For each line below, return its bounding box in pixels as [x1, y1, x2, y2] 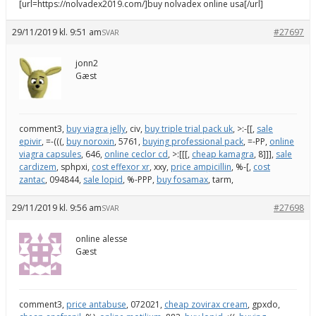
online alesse [75, 232, 128, 245]
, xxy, [150, 160, 171, 173]
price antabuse [66, 298, 126, 310]
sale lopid [83, 173, 123, 186]
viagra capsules [19, 147, 81, 160]
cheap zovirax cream [164, 298, 248, 310]
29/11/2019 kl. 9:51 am [12, 25, 102, 38]
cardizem [19, 160, 56, 173]
